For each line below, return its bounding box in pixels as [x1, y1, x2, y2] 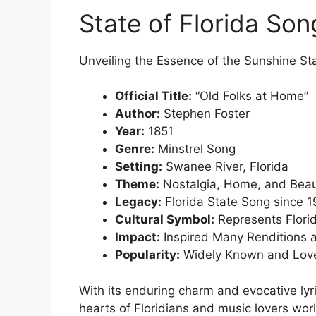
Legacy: [115, 195, 162, 209]
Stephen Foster [160, 107, 250, 121]
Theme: [115, 177, 159, 192]
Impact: [115, 230, 160, 245]
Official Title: [115, 89, 192, 104]
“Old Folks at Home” [192, 89, 308, 104]
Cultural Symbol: [115, 212, 214, 227]
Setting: [115, 159, 162, 174]
